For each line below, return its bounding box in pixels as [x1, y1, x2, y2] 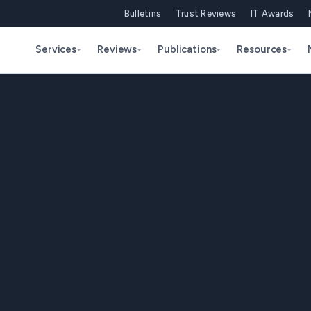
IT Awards [250, 8, 294, 19]
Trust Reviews [175, 8, 237, 19]
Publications [158, 43, 217, 56]
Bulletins [124, 8, 162, 19]
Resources [237, 43, 287, 56]
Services [35, 43, 77, 56]
